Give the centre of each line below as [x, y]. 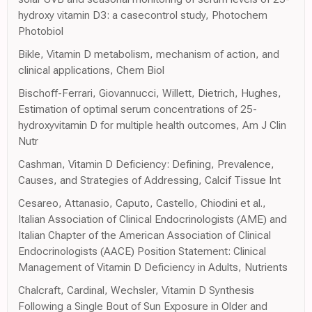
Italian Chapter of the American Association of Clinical [145, 235]
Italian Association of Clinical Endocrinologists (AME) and [153, 219]
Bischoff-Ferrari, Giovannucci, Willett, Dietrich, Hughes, [150, 93]
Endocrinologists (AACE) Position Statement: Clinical [142, 251]
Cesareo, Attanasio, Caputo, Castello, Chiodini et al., [142, 203]
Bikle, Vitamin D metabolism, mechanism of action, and [149, 54]
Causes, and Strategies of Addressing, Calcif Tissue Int [149, 180]
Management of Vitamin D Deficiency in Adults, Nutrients [153, 267]
